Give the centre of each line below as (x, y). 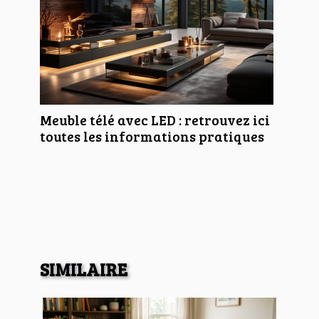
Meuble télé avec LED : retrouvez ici (155, 119)
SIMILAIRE (84, 269)
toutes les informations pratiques (152, 136)
